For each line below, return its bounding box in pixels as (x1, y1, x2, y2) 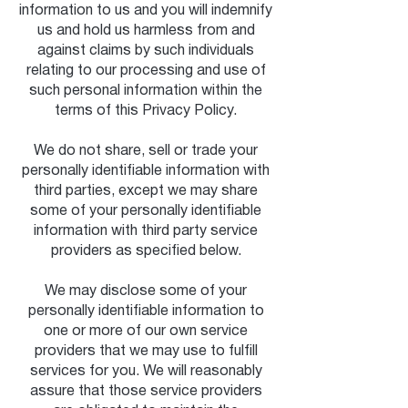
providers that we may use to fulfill (34, 345, 258, 358)
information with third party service (34, 225, 258, 238)
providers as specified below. (50, 245, 241, 258)
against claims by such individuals (37, 45, 254, 57)
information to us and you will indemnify (19, 5, 272, 17)
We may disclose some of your (45, 285, 247, 298)
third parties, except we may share (34, 185, 258, 198)
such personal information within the (29, 85, 262, 97)
